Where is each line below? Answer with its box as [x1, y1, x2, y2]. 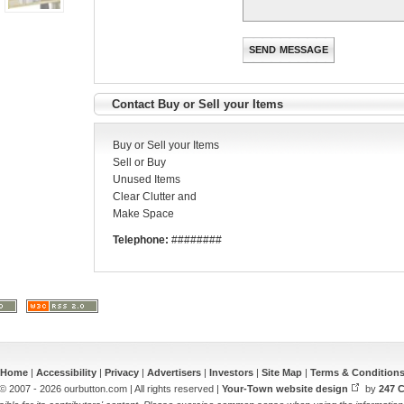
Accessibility [35, 367, 96, 379]
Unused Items [113, 173, 180, 187]
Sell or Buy [113, 156, 166, 170]
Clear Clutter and [113, 190, 197, 204]
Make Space [113, 207, 174, 221]
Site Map [261, 367, 302, 379]
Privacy [104, 367, 139, 379]
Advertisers [146, 367, 201, 379]
